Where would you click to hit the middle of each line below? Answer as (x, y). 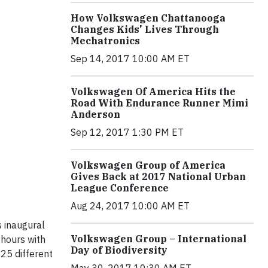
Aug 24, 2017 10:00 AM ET (130, 205)
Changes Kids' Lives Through (145, 29)
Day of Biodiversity (119, 250)
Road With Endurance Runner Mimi (159, 103)
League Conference (120, 188)
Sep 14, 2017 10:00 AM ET (130, 58)
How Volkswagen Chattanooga (148, 18)
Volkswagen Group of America (148, 165)
